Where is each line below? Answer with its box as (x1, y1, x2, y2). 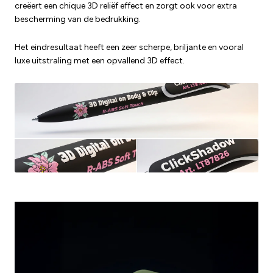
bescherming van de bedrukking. (15, 13, 141, 24)
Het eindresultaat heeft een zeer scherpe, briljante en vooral (15, 41, 244, 52)
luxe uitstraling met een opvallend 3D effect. (15, 55, 185, 66)
